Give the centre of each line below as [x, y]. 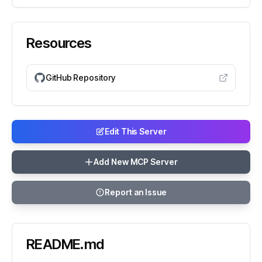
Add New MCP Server [136, 162]
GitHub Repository [80, 77]
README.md [65, 244]
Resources [59, 43]
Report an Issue [136, 192]
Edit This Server [136, 131]
